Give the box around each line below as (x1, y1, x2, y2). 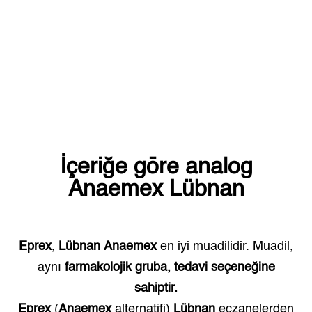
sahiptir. (134, 282, 178, 295)
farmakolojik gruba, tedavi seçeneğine (64, 261, 275, 274)
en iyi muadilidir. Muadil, (157, 240, 293, 253)
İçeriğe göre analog (59, 156, 253, 178)
